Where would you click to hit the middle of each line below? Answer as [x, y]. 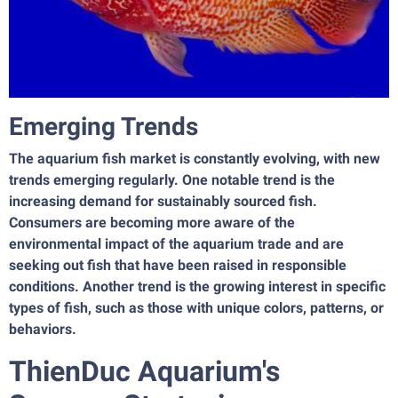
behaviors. [43, 330]
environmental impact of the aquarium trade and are [176, 244]
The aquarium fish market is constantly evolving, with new [195, 159]
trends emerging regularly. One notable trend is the [172, 180]
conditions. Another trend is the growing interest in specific [197, 287]
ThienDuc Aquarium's [144, 372]
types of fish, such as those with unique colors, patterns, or [196, 308]
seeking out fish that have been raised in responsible [178, 266]
